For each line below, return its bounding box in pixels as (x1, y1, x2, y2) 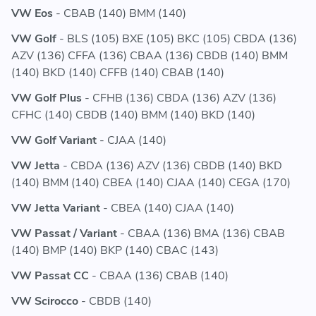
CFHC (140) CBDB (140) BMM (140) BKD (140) (11, 107, 255, 123)
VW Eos (11, 6, 53, 22)
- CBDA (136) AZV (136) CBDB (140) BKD (60, 158, 282, 174)
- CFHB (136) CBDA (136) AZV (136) (82, 90, 276, 107)
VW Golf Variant (11, 133, 97, 149)
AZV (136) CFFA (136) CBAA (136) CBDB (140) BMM (11, 48, 288, 64)
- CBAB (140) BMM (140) (53, 6, 186, 22)
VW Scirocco (11, 293, 78, 310)
